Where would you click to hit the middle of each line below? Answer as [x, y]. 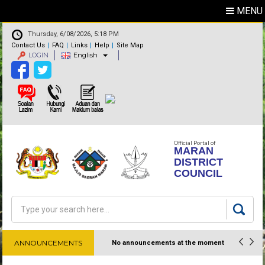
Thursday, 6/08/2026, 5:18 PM [74, 34]
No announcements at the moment [168, 243]
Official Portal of [195, 143]
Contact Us [28, 46]
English [86, 55]
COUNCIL [198, 173]
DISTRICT [199, 162]
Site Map [130, 46]
